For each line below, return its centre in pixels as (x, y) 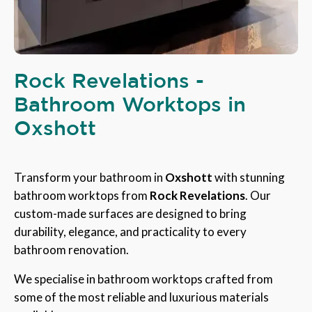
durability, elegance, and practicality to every (130, 231)
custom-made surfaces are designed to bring (130, 213)
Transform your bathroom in (89, 177)
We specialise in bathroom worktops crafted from (143, 279)
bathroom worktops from (82, 195)
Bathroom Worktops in (130, 103)
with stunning (249, 177)
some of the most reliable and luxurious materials (141, 297)
